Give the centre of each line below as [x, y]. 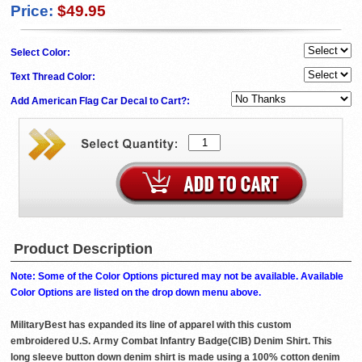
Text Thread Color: [54, 77]
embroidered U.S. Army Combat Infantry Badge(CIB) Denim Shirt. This [171, 341]
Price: [32, 11]
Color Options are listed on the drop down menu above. [136, 293]
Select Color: [42, 53]
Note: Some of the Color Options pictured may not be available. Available [177, 277]
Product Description [83, 249]
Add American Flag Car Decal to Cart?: [101, 101]
